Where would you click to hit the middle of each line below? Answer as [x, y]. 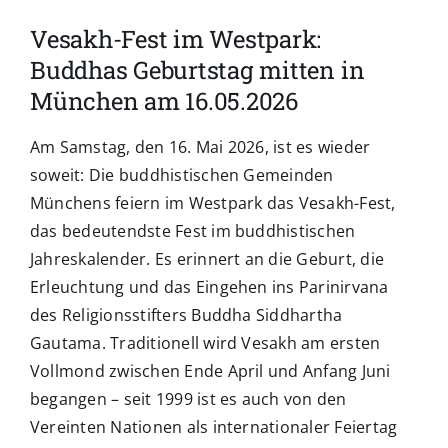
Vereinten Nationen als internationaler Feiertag [213, 427]
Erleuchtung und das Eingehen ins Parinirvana [209, 287]
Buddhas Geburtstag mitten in [197, 70]
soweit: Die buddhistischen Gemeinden [181, 175]
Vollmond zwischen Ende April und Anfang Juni [210, 371]
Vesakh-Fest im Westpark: [176, 39]
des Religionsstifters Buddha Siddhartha [186, 315]
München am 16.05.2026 [164, 101]
